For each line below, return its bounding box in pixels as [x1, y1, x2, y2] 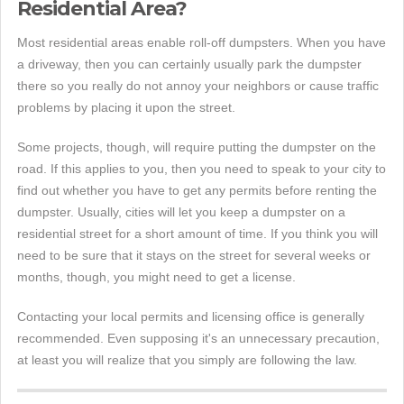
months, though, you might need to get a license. [17, 270, 296, 285]
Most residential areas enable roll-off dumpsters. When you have [17, 35, 386, 50]
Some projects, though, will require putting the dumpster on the [17, 140, 376, 155]
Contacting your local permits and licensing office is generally [17, 309, 364, 325]
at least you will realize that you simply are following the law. [17, 353, 357, 368]
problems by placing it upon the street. [17, 100, 235, 115]
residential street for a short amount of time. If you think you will [17, 226, 378, 242]
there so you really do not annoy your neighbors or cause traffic [17, 78, 379, 94]
